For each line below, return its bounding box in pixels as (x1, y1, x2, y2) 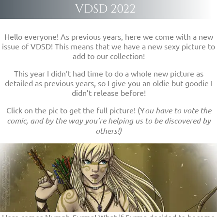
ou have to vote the (144, 105, 211, 115)
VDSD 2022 (75, 1, 136, 17)
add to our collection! (72, 50, 145, 61)
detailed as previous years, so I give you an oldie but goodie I (4, 77, 213, 88)
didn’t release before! (71, 87, 146, 97)
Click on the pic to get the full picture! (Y (6, 105, 145, 115)
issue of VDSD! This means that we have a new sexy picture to (2, 41, 215, 51)
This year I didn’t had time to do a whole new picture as (14, 68, 203, 78)
